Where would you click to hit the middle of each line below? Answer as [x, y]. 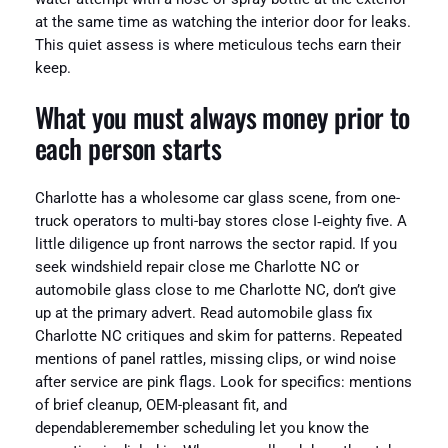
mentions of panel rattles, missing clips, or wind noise [215, 359]
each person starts [128, 148]
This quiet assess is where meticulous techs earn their [217, 45]
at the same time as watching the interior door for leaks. [222, 22]
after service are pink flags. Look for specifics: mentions [223, 382]
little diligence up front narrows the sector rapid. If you [215, 244]
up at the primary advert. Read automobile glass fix [203, 313]
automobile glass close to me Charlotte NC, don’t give [215, 290]
